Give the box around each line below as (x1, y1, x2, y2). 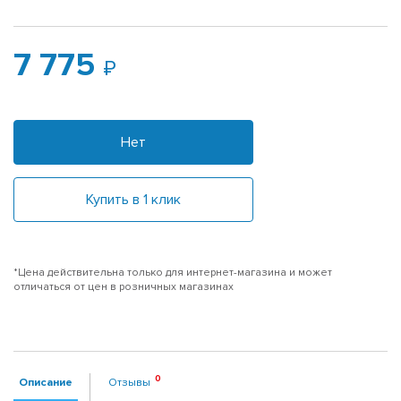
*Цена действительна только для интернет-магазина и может (13, 265, 332, 279)
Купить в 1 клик (86, 190, 181, 209)
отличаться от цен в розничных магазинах (13, 279, 234, 294)
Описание (19, 374, 73, 389)
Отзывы (108, 374, 150, 389)
